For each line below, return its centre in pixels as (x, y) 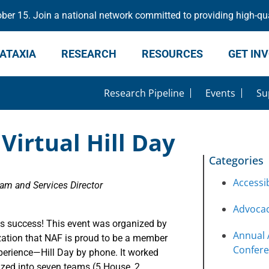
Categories (236, 160)
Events (220, 93)
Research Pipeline (144, 93)
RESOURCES (173, 54)
